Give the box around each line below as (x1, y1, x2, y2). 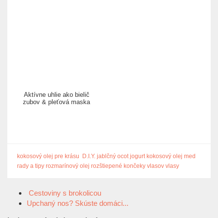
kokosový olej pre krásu (17, 153, 79, 160)
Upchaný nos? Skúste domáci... (27, 199, 130, 208)
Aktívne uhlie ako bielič (23, 91, 90, 99)
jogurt (130, 153, 145, 160)
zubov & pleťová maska (23, 98, 90, 106)
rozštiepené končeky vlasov (91, 163, 164, 170)
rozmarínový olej (46, 163, 90, 170)
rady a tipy (17, 163, 44, 170)
